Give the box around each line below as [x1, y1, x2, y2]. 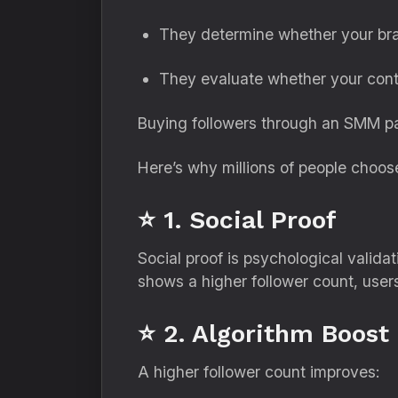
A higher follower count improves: [138, 362, 379, 381]
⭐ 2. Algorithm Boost [138, 319, 389, 348]
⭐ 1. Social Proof [138, 205, 337, 235]
